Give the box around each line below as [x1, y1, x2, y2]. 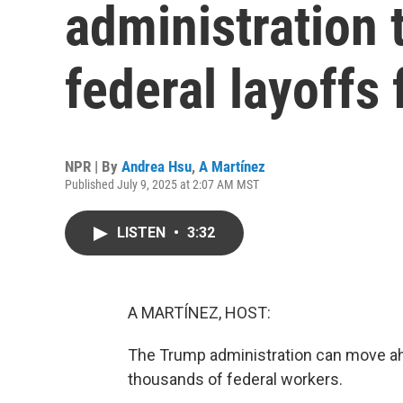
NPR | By [65, 157, 121, 175]
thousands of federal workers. [128, 370, 343, 389]
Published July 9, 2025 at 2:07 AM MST [65, 177, 259, 192]
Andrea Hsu [121, 157, 192, 175]
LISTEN [117, 224, 169, 241]
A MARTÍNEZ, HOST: [128, 303, 271, 322]
